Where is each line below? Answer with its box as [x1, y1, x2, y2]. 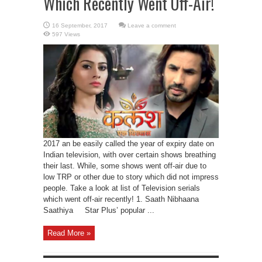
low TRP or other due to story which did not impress [43, 173, 219, 181]
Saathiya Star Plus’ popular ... [43, 206, 154, 215]
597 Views [52, 31, 80, 37]
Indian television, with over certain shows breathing [43, 150, 216, 159]
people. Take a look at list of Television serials [43, 184, 200, 192]
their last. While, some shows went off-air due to [43, 161, 206, 170]
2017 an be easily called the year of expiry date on [43, 139, 214, 148]
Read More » [47, 229, 91, 237]
